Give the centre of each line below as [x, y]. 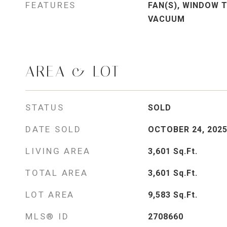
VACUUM [166, 19]
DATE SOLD [53, 129]
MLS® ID [47, 216]
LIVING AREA [58, 151]
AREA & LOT [73, 71]
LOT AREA [50, 195]
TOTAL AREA [57, 173]
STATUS [45, 107]
